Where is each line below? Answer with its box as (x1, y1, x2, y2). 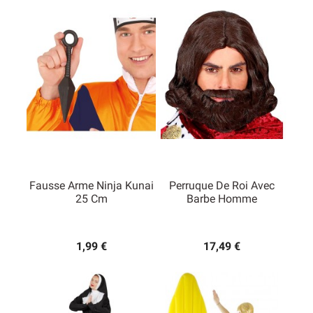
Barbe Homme (187, 192, 257, 206)
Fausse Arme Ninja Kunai (29, 179, 154, 193)
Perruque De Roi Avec (169, 179, 275, 193)
